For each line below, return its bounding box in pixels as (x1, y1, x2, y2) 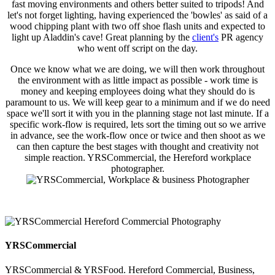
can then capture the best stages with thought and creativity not (17, 141, 258, 152)
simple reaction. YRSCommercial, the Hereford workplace (24, 152, 251, 163)
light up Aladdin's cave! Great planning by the (12, 32, 192, 43)
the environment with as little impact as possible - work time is (17, 75, 258, 86)
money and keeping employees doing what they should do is (20, 86, 255, 97)
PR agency (219, 32, 263, 43)
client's (192, 32, 219, 43)
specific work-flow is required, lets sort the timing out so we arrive (9, 119, 266, 130)
